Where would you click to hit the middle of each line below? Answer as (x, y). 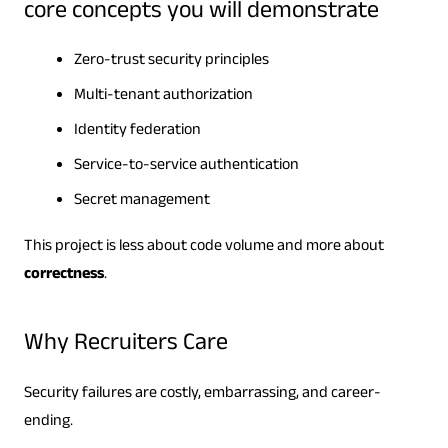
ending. (48, 423)
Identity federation (137, 132)
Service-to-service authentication (186, 167)
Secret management (141, 202)
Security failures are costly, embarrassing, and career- (202, 395)
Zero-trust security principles (171, 62)
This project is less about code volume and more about (203, 248)
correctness (63, 276)
